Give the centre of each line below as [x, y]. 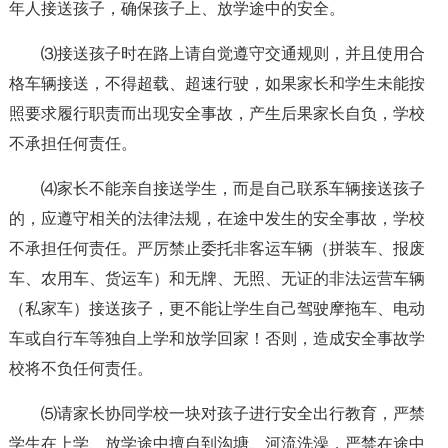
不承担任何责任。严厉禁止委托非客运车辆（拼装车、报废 [216, 248]
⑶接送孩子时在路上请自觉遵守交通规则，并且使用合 [232, 53]
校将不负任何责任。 [80, 368]
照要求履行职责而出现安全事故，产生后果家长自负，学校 [216, 113]
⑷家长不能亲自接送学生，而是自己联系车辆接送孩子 [232, 188]
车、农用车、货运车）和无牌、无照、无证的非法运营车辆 [216, 278]
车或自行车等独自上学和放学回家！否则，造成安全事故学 [216, 338]
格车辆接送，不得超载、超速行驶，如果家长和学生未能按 [216, 83]
